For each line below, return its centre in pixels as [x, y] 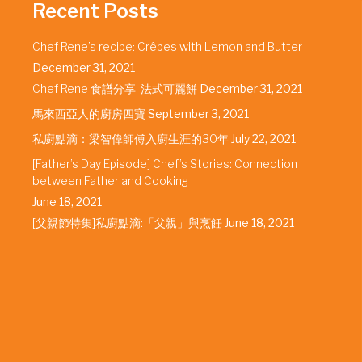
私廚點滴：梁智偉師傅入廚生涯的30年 [130, 139]
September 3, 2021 [198, 114]
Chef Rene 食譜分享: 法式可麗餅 [115, 89]
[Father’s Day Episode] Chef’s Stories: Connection [165, 164]
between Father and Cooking [110, 181]
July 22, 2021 [263, 139]
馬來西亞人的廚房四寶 [89, 114]
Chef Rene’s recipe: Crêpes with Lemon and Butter [167, 47]
